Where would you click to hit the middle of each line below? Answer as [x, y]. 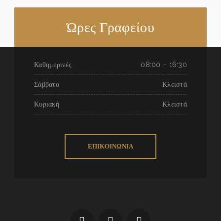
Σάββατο [47, 84]
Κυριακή [47, 104]
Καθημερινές [53, 64]
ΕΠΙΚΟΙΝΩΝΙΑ [110, 146]
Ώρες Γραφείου [110, 27]
